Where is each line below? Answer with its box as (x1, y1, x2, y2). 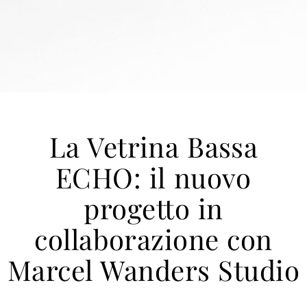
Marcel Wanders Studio (7, 251, 300, 288)
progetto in (84, 190, 223, 227)
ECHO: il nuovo (56, 159, 251, 196)
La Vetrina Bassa (49, 128, 258, 165)
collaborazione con (34, 221, 273, 258)
